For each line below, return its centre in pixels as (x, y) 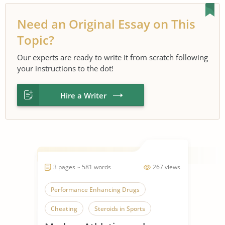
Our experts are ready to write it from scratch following (113, 57)
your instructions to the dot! (65, 68)
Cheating (64, 208)
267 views (166, 167)
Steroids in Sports (120, 208)
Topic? (36, 40)
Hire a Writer (83, 95)
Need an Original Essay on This (106, 24)
